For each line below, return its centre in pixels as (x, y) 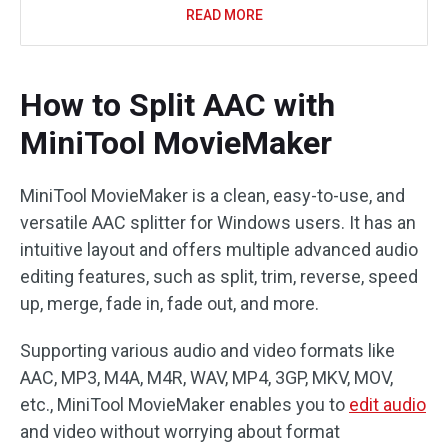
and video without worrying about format (180, 431)
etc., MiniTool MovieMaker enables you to (184, 404)
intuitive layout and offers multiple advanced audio (219, 249)
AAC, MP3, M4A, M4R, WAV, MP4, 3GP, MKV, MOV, (206, 377)
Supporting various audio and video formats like (207, 350)
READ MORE (224, 14)
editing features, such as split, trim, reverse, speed (219, 276)
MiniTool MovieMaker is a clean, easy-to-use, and (212, 195)
